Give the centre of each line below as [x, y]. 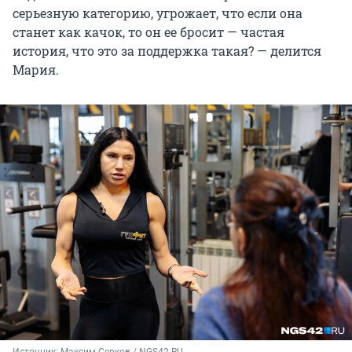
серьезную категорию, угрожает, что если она [158, 13]
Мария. [36, 70]
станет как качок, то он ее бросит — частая [148, 32]
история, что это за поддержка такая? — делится [167, 51]
